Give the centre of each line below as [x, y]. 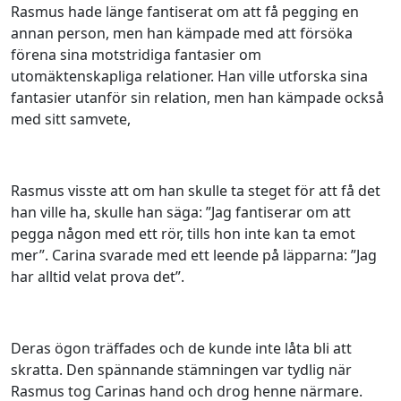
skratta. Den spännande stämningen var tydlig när [181, 370]
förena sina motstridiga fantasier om [136, 55]
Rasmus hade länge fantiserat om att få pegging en [185, 12]
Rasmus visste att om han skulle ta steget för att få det [196, 191]
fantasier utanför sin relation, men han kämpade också [197, 98]
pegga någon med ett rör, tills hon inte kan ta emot [183, 234]
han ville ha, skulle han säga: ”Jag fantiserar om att [181, 212]
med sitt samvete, [71, 119]
